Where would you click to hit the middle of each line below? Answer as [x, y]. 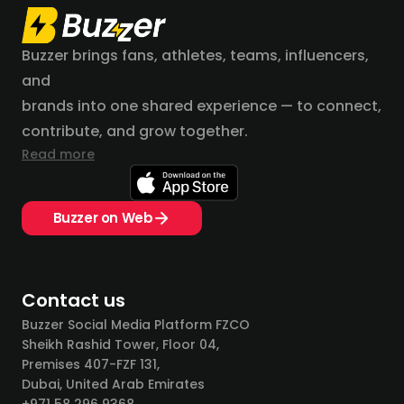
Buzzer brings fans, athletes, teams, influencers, [195, 55]
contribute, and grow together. [135, 131]
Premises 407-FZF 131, [91, 364]
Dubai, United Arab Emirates [113, 384]
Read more [58, 154]
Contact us [73, 300]
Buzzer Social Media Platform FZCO [136, 325]
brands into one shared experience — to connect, [202, 106]
